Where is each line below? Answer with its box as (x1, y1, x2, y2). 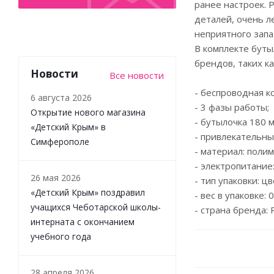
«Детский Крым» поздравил (31, 186, 145, 198)
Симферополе (31, 135, 89, 147)
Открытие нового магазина (31, 106, 146, 118)
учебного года (31, 230, 91, 242)
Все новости (109, 68, 164, 81)
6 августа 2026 (31, 91, 92, 103)
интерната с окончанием (31, 215, 135, 228)
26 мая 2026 (31, 171, 81, 183)
